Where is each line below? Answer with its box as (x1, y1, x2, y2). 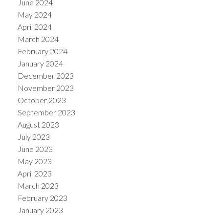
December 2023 (17, 71, 74, 81)
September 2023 (17, 108, 75, 117)
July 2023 (17, 132, 50, 142)
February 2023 (17, 193, 67, 203)
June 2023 (17, 144, 53, 154)
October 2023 (17, 95, 66, 105)
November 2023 (17, 83, 74, 93)
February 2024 (17, 46, 67, 56)
